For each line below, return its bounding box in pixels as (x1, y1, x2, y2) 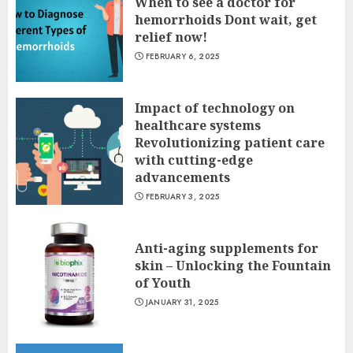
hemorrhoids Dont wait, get (135, 11, 317, 28)
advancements (135, 169, 230, 186)
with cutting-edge (135, 151, 253, 169)
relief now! (135, 28, 207, 46)
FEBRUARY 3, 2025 (145, 191, 220, 203)
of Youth (135, 274, 191, 292)
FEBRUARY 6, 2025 (145, 50, 220, 62)
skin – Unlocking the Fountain (135, 257, 331, 274)
